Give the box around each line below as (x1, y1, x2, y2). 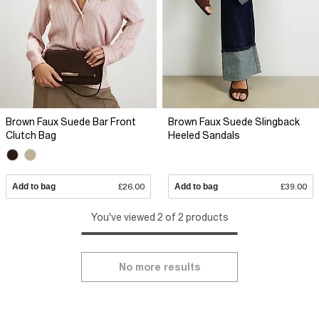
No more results (118, 261, 201, 273)
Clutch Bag (6, 130, 56, 141)
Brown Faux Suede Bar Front (6, 116, 136, 127)
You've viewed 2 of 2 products (90, 211, 229, 224)
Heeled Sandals (168, 130, 240, 141)
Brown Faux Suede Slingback (168, 116, 300, 127)
